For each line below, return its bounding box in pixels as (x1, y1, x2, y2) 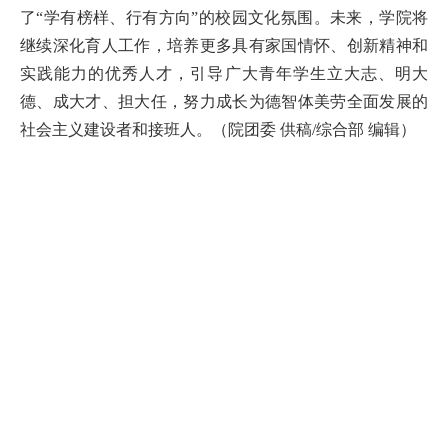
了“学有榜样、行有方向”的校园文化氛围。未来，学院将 (20, 9, 428, 27)
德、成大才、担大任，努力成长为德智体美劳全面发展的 (20, 93, 428, 111)
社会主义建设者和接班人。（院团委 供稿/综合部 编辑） (20, 121, 416, 139)
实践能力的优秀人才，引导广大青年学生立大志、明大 (20, 65, 428, 83)
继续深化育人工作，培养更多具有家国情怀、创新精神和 (20, 37, 428, 55)
